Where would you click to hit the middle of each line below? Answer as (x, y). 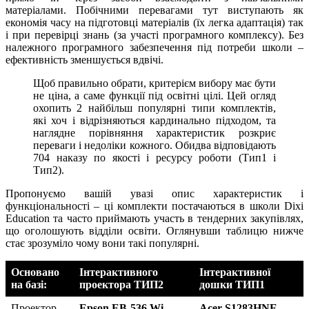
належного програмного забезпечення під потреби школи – (154, 48)
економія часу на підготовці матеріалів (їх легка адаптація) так (154, 23)
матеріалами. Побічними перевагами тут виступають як (154, 10)
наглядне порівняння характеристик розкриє (154, 133)
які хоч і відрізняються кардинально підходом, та (154, 121)
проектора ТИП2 (121, 285)
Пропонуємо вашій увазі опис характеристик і (154, 194)
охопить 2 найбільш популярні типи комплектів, (154, 108)
